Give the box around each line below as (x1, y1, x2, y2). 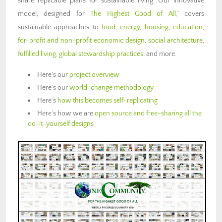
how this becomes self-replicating (57, 96, 158, 105)
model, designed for (18, 9, 91, 18)
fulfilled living (18, 50, 56, 58)
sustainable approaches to (18, 23, 102, 31)
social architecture (148, 36, 203, 45)
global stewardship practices (59, 50, 143, 58)
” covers (176, 9, 204, 18)
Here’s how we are (37, 109, 95, 117)
